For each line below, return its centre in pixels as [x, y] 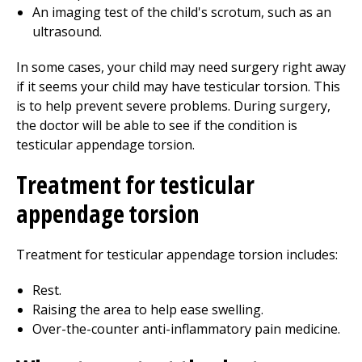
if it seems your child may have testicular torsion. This [178, 86]
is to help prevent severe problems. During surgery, [173, 106]
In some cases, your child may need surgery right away [181, 67]
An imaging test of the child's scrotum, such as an [182, 12]
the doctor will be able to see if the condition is [157, 125]
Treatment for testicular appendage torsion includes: [177, 255]
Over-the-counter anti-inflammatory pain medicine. [186, 329]
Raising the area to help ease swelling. [148, 309]
